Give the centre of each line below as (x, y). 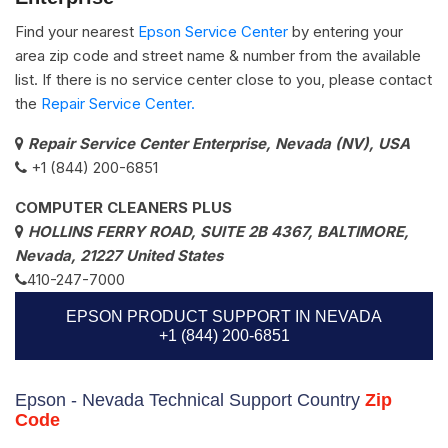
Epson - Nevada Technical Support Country (190, 399)
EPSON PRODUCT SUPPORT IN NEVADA (224, 316)
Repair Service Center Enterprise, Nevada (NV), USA (219, 143)
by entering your (345, 31)
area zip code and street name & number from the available (218, 55)
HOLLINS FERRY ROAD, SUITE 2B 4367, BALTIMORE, (218, 231)
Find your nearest (76, 31)
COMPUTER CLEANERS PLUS (123, 207)
